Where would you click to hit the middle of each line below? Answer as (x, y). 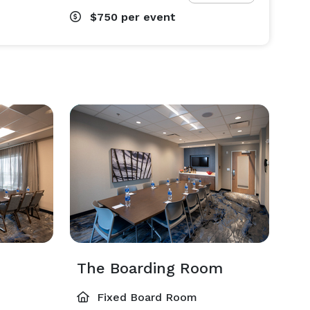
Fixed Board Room (145, 297)
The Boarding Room (149, 268)
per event (148, 17)
